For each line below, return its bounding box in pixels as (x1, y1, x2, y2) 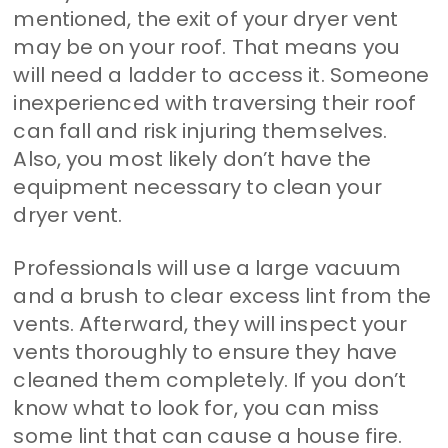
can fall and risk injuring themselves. (13, 116, 388, 145)
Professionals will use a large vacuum (13, 253, 402, 282)
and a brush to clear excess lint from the (13, 281, 432, 310)
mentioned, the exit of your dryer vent (13, 4, 399, 33)
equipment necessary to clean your (13, 172, 382, 201)
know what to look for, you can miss (13, 393, 379, 422)
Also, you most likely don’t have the (13, 144, 372, 173)
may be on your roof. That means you (13, 32, 400, 61)
